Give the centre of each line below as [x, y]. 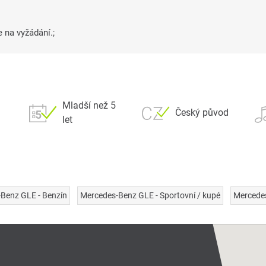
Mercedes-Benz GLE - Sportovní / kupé [150, 196]
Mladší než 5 [89, 106]
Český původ [202, 113]
